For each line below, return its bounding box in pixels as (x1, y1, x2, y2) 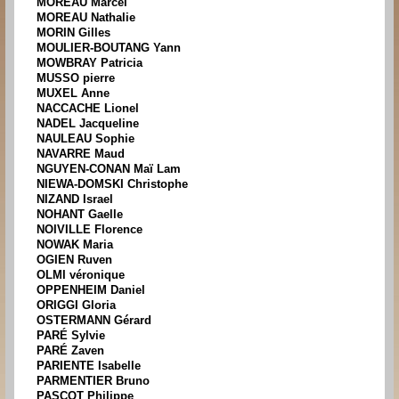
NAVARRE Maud (37, 147, 125, 161)
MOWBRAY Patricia (37, 56, 142, 70)
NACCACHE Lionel (37, 102, 139, 116)
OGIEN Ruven (37, 253, 112, 267)
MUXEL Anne (37, 86, 110, 101)
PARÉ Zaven (37, 344, 104, 358)
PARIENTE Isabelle (37, 359, 141, 373)
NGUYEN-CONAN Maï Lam (37, 162, 181, 176)
